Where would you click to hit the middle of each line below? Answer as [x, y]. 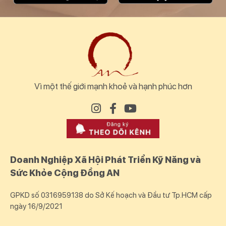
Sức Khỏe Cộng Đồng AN [65, 173]
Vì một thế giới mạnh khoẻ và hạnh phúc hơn [113, 86]
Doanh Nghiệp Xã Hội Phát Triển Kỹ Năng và [105, 159]
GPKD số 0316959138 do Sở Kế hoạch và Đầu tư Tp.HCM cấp [111, 195]
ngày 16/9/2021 [36, 206]
